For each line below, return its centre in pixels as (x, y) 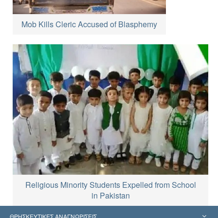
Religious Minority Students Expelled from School (110, 185)
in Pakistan (110, 196)
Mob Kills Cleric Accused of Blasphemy (89, 24)
